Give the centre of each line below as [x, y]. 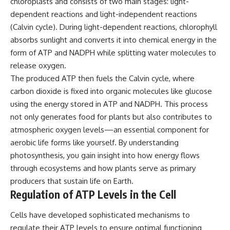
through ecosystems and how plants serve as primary [103, 168]
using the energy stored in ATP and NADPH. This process [109, 104]
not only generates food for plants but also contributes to [111, 117]
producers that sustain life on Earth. [72, 181]
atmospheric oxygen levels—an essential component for [110, 130]
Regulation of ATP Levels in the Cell [93, 195]
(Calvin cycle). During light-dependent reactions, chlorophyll [114, 27]
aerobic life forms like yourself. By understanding [94, 143]
